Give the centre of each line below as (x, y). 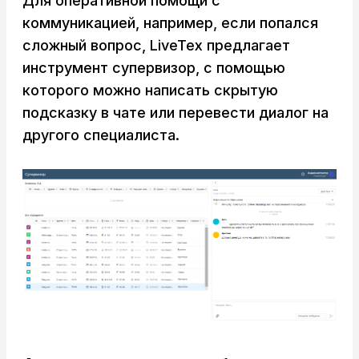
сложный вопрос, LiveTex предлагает (156, 45)
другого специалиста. (101, 135)
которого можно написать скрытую (150, 90)
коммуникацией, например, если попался (170, 22)
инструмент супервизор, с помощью (154, 67)
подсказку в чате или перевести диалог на (175, 112)
